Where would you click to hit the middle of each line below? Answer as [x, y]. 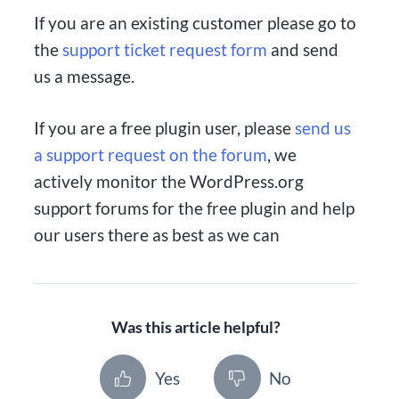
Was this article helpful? [195, 328]
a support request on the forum [151, 155]
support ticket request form [165, 49]
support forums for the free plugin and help [195, 208]
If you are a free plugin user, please [165, 128]
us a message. [85, 76]
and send [303, 49]
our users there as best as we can [157, 235]
